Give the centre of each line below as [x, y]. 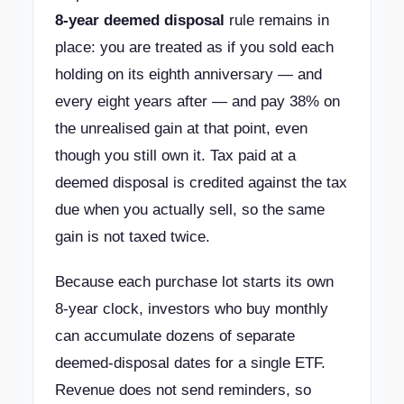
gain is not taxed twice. [133, 237]
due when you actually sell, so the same [190, 210]
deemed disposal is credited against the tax [201, 183]
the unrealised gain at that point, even [181, 129]
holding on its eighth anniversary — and [188, 74]
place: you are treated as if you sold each [194, 47]
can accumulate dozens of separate [175, 336]
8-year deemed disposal [140, 20]
